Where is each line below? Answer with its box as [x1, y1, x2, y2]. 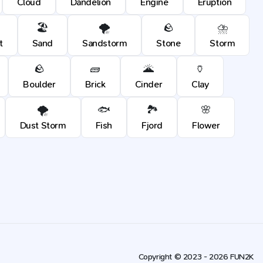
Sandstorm [82, 38, 127, 49]
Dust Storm [19, 120, 66, 131]
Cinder [134, 79, 163, 90]
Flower [192, 120, 220, 131]
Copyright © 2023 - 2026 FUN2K [138, 252, 254, 262]
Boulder [23, 79, 56, 90]
